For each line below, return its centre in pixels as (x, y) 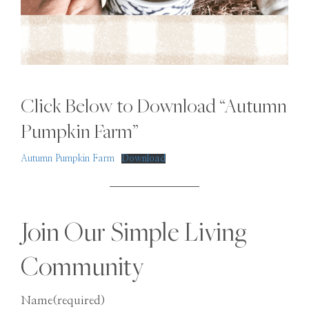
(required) (79, 301)
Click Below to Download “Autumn (154, 106)
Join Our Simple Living (134, 232)
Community (82, 266)
